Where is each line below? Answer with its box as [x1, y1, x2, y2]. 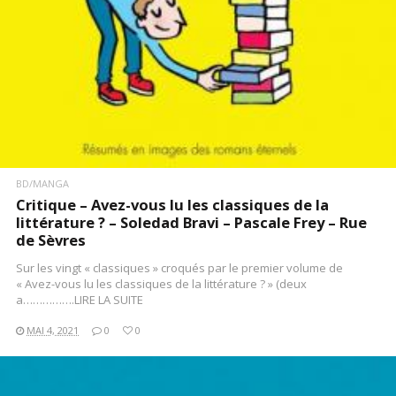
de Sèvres [16, 230, 86, 251]
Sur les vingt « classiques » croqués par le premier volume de [16, 260, 343, 277]
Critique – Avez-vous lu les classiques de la [16, 194, 329, 216]
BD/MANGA [16, 177, 69, 191]
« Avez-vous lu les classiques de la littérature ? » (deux [16, 276, 307, 293]
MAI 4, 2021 [27, 324, 79, 338]
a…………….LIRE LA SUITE [16, 292, 143, 308]
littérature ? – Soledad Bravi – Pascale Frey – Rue [16, 212, 367, 233]
